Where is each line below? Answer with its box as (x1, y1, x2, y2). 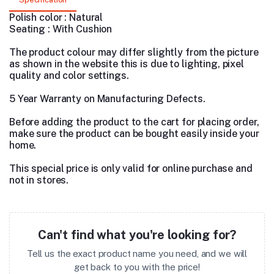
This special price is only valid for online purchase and (9, 163, 253, 175)
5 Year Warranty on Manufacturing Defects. (9, 93, 206, 105)
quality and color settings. (9, 70, 129, 82)
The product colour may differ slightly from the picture (9, 46, 259, 59)
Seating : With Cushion (9, 23, 115, 35)
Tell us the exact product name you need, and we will (26, 248, 248, 259)
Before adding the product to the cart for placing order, (9, 116, 259, 128)
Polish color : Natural (9, 12, 103, 24)
